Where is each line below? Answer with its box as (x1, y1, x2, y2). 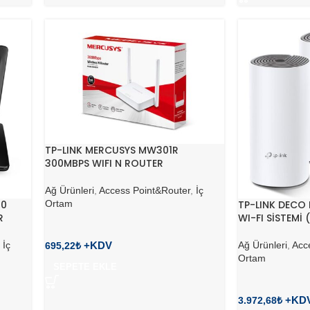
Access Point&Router (98, 184, 190, 196)
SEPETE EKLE (53, 261, 117, 272)
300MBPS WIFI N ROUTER (44, 156, 163, 170)
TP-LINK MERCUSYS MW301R (44, 143, 179, 157)
